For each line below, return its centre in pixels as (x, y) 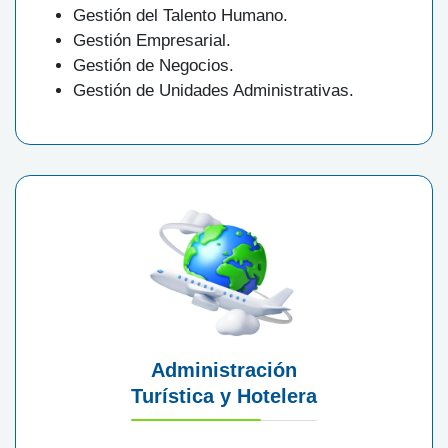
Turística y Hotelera (224, 395)
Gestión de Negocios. (153, 65)
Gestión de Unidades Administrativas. (213, 90)
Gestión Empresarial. (152, 40)
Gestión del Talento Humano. (180, 15)
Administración (224, 369)
